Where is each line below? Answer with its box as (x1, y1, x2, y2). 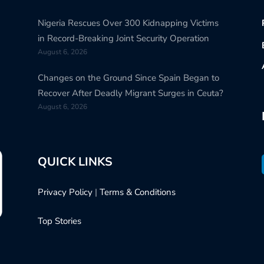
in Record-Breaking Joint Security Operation (37, 32, 209, 45)
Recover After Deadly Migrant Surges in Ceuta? (37, 87, 223, 100)
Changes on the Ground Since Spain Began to (37, 72, 219, 84)
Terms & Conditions (99, 186, 176, 199)
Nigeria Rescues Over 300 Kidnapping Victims (37, 17, 219, 29)
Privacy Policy (37, 186, 93, 199)
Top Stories (37, 214, 81, 227)
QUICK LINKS (37, 154, 113, 170)
